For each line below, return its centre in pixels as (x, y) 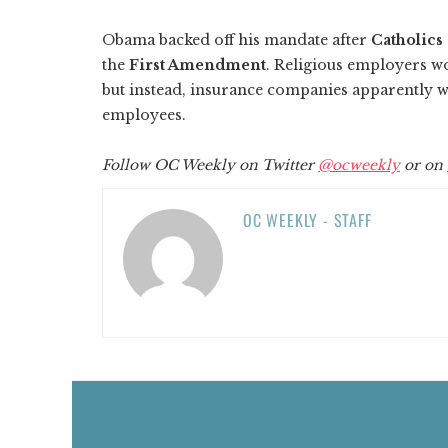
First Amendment (197, 64)
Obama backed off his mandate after (236, 39)
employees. (146, 114)
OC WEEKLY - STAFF (307, 219)
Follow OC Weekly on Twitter (210, 164)
